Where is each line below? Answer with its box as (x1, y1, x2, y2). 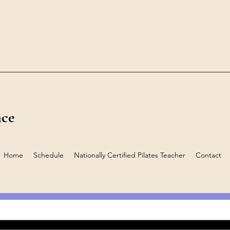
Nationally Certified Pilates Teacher (74, 150, 185, 160)
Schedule (33, 150, 64, 160)
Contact (196, 150, 221, 160)
